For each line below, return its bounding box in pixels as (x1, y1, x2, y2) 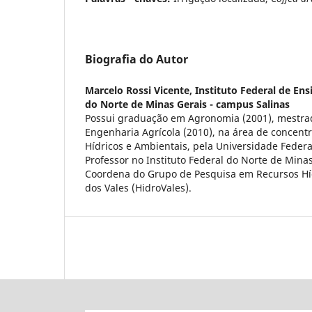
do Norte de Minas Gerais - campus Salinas (85, 97, 290, 111)
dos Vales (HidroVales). (85, 181, 192, 195)
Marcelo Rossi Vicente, (85, 84, 195, 97)
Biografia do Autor (85, 52, 188, 68)
